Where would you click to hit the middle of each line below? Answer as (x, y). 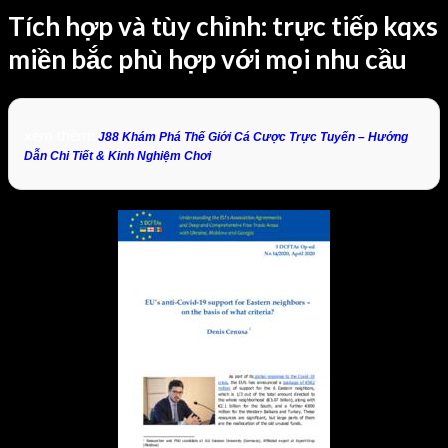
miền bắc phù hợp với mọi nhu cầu (207, 59)
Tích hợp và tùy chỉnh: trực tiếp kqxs (223, 26)
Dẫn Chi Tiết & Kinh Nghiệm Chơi (117, 155)
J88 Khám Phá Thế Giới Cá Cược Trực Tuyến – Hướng (253, 136)
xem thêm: (61, 134)
